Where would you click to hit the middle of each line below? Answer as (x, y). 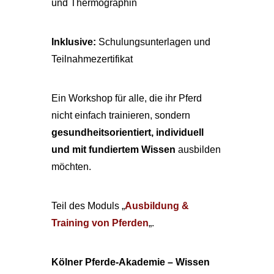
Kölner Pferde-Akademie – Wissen (131, 262)
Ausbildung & (157, 206)
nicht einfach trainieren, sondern (121, 115)
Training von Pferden (100, 223)
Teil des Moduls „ (88, 206)
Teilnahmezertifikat (92, 59)
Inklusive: (74, 42)
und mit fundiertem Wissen (113, 150)
